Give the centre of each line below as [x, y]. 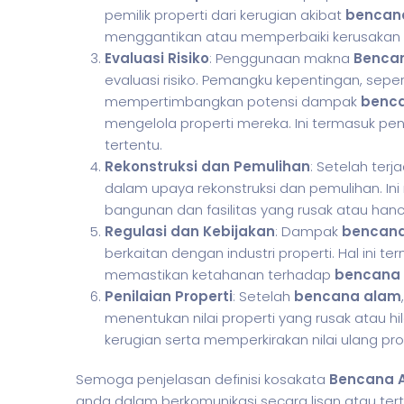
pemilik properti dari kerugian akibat [225, 15]
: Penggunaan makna [281, 58]
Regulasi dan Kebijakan [190, 231]
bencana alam [348, 296]
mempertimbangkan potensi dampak [233, 101]
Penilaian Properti [169, 296]
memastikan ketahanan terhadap [220, 275]
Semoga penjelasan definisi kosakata [202, 379]
